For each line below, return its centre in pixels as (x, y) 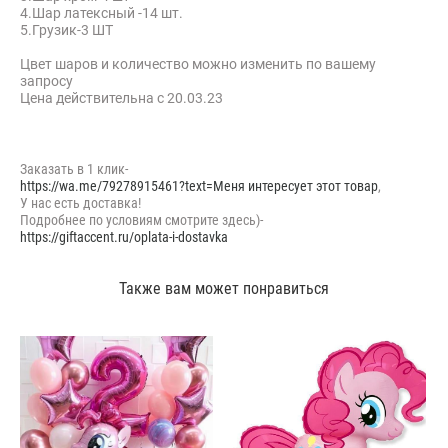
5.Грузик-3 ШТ (66, 29)
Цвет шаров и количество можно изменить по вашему (198, 63)
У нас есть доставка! (80, 202)
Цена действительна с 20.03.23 (121, 97)
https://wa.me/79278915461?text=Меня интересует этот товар (199, 185)
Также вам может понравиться (224, 287)
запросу (46, 80)
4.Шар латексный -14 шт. (101, 12)
